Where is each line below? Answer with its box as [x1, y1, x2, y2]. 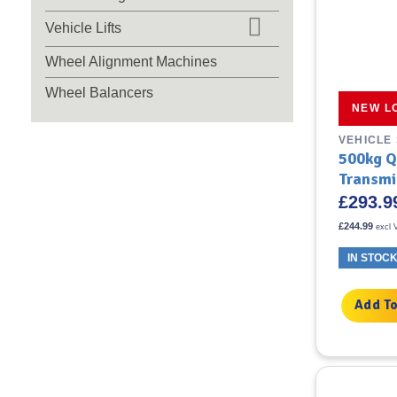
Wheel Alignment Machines [45, 53, 217, 69]
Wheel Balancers [45, 84, 153, 100]
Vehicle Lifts [45, 20, 121, 36]
